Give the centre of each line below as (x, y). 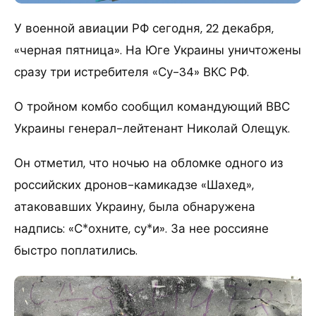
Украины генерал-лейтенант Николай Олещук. (152, 128)
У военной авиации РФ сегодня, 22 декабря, (144, 28)
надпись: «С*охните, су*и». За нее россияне (141, 228)
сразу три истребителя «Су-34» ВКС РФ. (132, 72)
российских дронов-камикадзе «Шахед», (134, 184)
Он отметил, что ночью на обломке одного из (148, 163)
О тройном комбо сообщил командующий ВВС (152, 106)
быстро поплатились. (76, 250)
